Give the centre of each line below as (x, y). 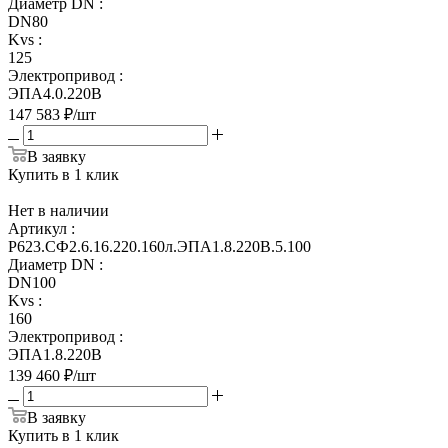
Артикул (37, 228)
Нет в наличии (58, 210)
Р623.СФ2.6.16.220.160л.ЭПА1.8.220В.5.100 (159, 246)
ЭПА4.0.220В (55, 93)
